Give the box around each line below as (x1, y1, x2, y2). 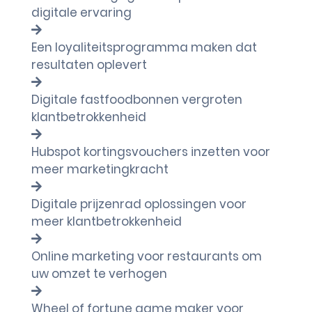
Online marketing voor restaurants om (31, 248, 262, 265)
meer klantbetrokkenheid (31, 213, 182, 230)
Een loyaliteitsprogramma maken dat (31, 39, 257, 56)
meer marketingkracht (31, 161, 169, 178)
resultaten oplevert (31, 56, 147, 73)
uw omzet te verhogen (31, 265, 167, 282)
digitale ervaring (31, 4, 132, 21)
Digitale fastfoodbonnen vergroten (31, 91, 242, 108)
